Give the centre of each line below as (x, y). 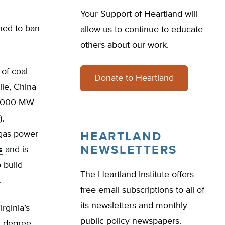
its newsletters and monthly (134, 206)
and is (15, 150)
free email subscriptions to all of (142, 190)
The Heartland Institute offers (137, 175)
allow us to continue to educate (142, 30)
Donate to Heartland (134, 78)
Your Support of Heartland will (139, 14)
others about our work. (125, 45)
